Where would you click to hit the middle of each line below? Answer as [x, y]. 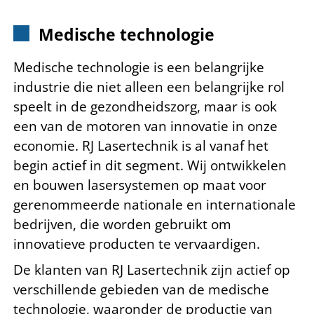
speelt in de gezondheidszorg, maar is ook [145, 106]
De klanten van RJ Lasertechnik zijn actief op [152, 270]
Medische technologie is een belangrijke [139, 67]
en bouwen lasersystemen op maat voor [140, 185]
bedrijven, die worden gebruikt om [122, 224]
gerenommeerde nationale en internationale [155, 204]
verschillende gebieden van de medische [141, 290]
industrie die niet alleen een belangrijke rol [149, 87]
